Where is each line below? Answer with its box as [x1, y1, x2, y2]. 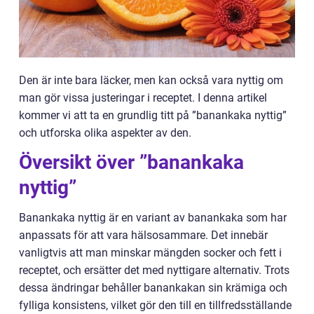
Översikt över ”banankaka [19, 151, 244, 174]
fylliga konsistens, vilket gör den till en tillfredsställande [19, 299, 292, 312]
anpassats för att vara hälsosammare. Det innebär [19, 228, 268, 242]
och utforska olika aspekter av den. [19, 126, 191, 139]
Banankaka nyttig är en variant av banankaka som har [19, 211, 287, 224]
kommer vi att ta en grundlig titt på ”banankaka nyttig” [19, 109, 287, 122]
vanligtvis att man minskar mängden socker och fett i [19, 246, 282, 259]
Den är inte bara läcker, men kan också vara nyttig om [19, 74, 283, 87]
